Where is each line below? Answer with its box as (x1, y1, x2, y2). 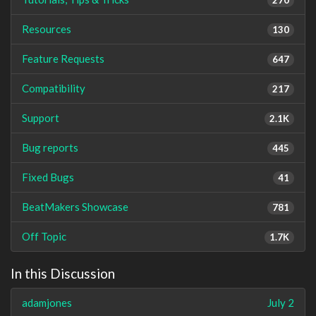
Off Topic (22, 229, 66, 243)
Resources (22, 22, 71, 35)
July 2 (267, 296, 294, 309)
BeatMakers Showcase (22, 200, 128, 213)
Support (22, 111, 59, 124)
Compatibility (22, 81, 85, 95)
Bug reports (22, 140, 78, 154)
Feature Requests (22, 51, 104, 65)
